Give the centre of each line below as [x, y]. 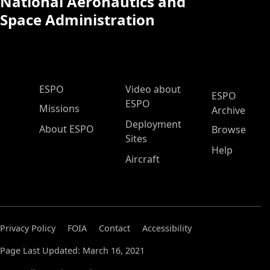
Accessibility [167, 228]
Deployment [153, 124]
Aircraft [143, 159]
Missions [59, 108]
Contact [115, 228]
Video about [153, 89]
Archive [228, 110]
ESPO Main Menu [72, 89]
